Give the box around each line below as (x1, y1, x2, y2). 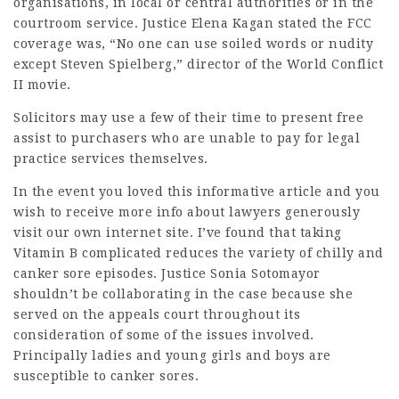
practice (13, 151, 67, 166)
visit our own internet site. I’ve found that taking (13, 225, 342, 240)
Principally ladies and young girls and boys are (13, 348, 331, 362)
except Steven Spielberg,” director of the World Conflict (13, 57, 383, 71)
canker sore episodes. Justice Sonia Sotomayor (13, 266, 321, 281)
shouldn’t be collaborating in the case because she (13, 287, 353, 301)
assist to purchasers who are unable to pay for (13, 131, 328, 145)
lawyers (229, 205, 281, 219)
